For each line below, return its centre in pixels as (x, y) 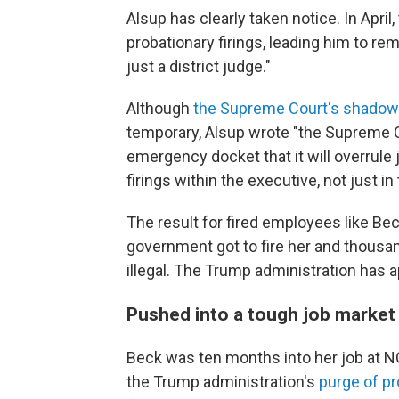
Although (160, 108)
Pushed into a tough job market (261, 314)
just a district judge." (199, 66)
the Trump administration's (223, 382)
